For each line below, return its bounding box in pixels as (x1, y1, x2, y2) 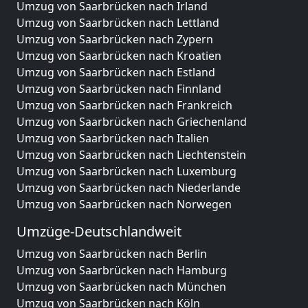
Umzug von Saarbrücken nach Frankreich (16, 98, 232, 113)
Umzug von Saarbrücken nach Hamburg (16, 263, 227, 278)
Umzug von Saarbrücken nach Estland (16, 65, 215, 80)
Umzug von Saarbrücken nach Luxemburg (16, 164, 236, 179)
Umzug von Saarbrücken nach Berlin (16, 246, 207, 261)
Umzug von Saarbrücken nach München (16, 279, 226, 294)
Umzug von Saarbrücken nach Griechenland (16, 114, 247, 129)
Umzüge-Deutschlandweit (16, 222, 181, 241)
